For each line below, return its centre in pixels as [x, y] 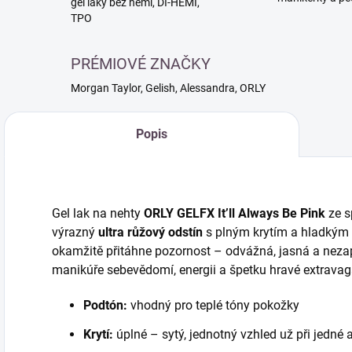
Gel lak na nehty [98, 213]
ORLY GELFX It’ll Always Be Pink [235, 213]
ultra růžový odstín [150, 232]
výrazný [75, 232]
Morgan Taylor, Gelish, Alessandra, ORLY [168, 88]
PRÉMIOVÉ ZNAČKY [141, 64]
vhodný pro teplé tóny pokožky [213, 305]
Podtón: [105, 305]
